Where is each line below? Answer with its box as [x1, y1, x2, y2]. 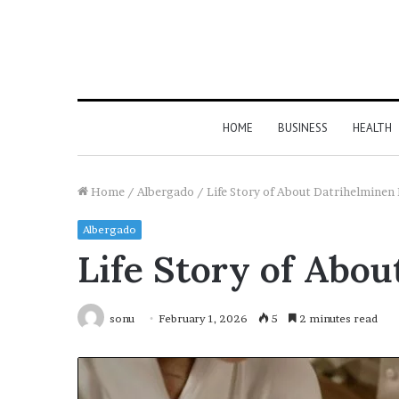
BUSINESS [277, 119, 328, 135]
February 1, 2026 [159, 311, 248, 325]
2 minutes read [297, 311, 378, 325]
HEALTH [352, 119, 392, 135]
